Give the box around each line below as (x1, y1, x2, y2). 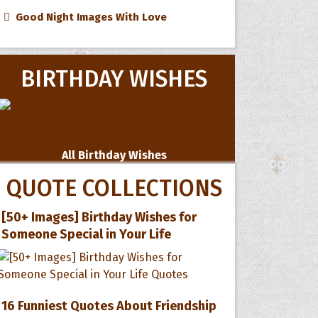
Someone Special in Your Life (1, 226, 172, 242)
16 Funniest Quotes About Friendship (1, 298, 217, 314)
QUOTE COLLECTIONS (6, 175, 222, 202)
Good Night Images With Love (10, 11, 168, 23)
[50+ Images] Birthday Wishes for (1, 209, 197, 225)
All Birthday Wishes (61, 148, 167, 162)
